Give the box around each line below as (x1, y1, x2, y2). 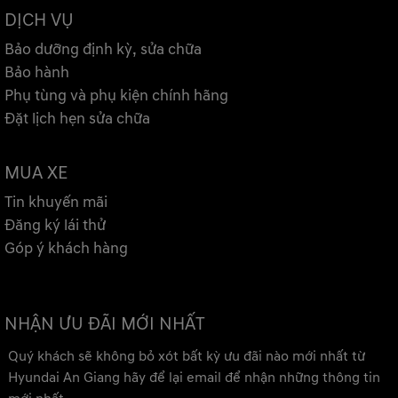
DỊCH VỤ (4, 9, 74, 31)
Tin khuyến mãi (4, 192, 107, 212)
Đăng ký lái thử (4, 215, 106, 235)
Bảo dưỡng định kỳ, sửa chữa (4, 39, 202, 60)
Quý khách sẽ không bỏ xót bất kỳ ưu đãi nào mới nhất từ (8, 346, 365, 365)
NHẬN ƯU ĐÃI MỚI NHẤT (4, 313, 205, 335)
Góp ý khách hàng (4, 238, 128, 259)
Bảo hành (4, 62, 69, 83)
